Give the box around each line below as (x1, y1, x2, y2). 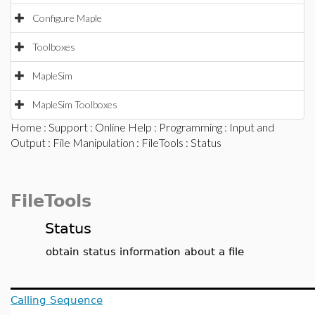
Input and (229, 120, 274, 134)
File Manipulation (53, 136, 134, 149)
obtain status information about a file (46, 245, 244, 257)
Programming (159, 120, 222, 134)
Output (11, 136, 46, 149)
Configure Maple (32, 12, 102, 24)
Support (49, 120, 88, 134)
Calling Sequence (11, 294, 103, 306)
